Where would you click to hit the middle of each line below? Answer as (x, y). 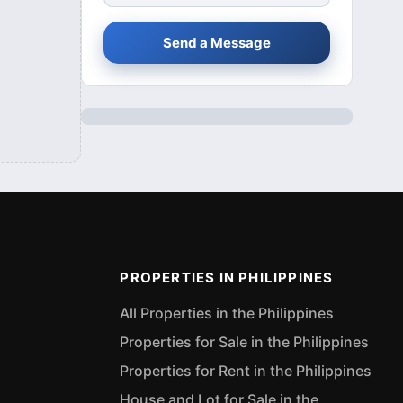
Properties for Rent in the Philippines (246, 371)
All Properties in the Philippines (227, 313)
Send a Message (217, 42)
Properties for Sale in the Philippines (245, 342)
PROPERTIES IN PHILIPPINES (227, 278)
